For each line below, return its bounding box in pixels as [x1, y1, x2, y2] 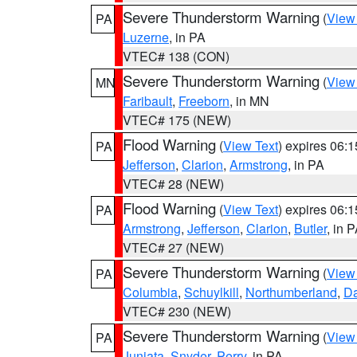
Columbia [123, 283, 178, 301]
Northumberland [245, 283, 337, 301]
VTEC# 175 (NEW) [123, 111, 231, 129]
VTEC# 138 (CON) [123, 47, 229, 65]
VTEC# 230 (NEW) [123, 302, 231, 320]
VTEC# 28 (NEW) [123, 175, 224, 193]
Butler [294, 219, 327, 237]
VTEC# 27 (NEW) [123, 238, 224, 257]
